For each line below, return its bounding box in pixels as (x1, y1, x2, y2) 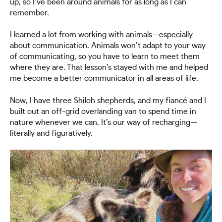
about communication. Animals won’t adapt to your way (10, 42, 206, 50)
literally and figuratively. (10, 129, 93, 137)
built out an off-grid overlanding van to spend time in (10, 107, 196, 115)
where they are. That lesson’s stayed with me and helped (10, 63, 208, 72)
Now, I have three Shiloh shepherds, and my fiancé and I (10, 96, 206, 105)
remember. (10, 8, 49, 17)
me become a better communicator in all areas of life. (10, 74, 198, 83)
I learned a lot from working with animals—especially (10, 31, 193, 39)
